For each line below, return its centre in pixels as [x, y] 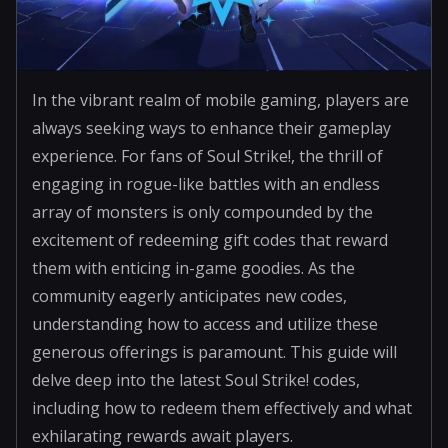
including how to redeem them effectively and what [222, 407]
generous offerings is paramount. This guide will [214, 351]
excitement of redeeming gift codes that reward [210, 239]
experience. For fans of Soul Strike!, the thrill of [207, 155]
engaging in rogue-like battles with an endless [206, 183]
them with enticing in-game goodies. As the [193, 267]
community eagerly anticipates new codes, [189, 295]
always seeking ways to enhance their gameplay [211, 127]
